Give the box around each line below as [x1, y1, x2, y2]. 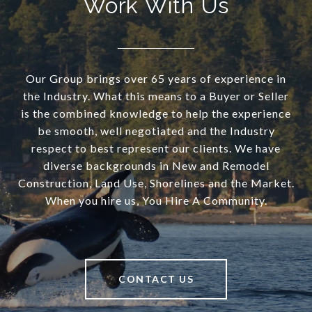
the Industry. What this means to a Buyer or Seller [23, 89, 289, 103]
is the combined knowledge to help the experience [21, 107, 291, 120]
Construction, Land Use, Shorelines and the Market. [17, 176, 295, 190]
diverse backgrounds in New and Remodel [42, 159, 270, 173]
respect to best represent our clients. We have [31, 141, 281, 155]
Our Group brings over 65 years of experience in [26, 72, 286, 86]
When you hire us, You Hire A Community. [45, 194, 267, 208]
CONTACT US [118, 273, 194, 286]
